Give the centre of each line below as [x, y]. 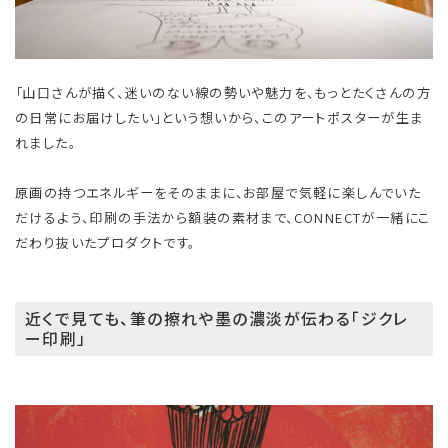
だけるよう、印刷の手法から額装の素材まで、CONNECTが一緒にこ [223, 217]
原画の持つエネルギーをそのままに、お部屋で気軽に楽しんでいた [218, 192]
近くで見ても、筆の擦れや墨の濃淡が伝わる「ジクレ [217, 319]
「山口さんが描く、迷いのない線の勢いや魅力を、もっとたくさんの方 [223, 92]
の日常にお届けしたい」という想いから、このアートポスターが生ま [219, 117]
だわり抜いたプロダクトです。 [105, 242]
